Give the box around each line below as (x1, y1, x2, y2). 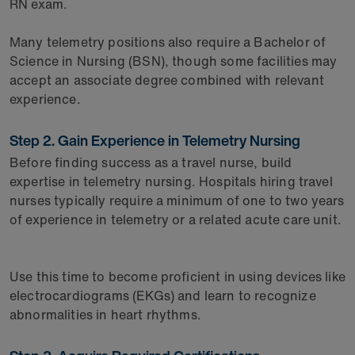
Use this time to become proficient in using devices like (10, 267, 345, 286)
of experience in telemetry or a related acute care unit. (10, 210, 342, 229)
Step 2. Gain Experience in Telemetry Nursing (10, 130, 307, 151)
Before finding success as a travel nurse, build (10, 153, 292, 172)
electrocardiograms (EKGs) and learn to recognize (10, 286, 316, 305)
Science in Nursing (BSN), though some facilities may (10, 52, 338, 71)
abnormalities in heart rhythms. (10, 305, 201, 324)
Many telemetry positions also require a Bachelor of (10, 32, 326, 52)
